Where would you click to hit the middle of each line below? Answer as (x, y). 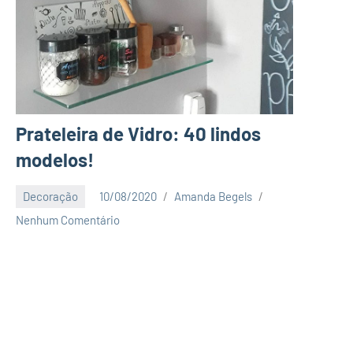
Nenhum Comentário (68, 219)
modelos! (55, 159)
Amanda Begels (213, 197)
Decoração (50, 197)
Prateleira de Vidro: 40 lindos (138, 133)
